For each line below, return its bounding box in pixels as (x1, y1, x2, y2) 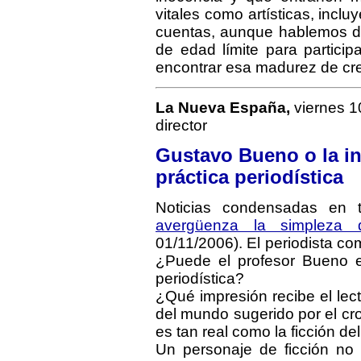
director (156, 117, 207, 134)
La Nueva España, (156, 99, 290, 116)
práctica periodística (156, 167, 343, 188)
